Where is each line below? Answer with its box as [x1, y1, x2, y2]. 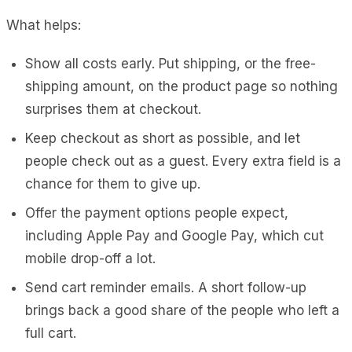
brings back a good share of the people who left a [25, 302, 339, 318]
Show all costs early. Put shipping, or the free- [25, 55, 316, 71]
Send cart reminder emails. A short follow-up [25, 279, 306, 295]
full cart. [25, 324, 76, 341]
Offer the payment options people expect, [25, 204, 288, 221]
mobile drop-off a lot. [25, 250, 156, 266]
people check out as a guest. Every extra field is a [25, 152, 341, 169]
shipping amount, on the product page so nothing [25, 78, 338, 94]
